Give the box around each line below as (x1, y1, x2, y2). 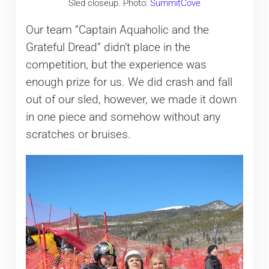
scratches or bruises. (25, 127, 131, 141)
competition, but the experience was (25, 58, 207, 71)
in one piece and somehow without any (25, 110, 220, 124)
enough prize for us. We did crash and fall (25, 75, 232, 89)
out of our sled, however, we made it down (25, 92, 237, 106)
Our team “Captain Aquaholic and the (25, 23, 209, 37)
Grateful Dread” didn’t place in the (25, 40, 190, 54)
